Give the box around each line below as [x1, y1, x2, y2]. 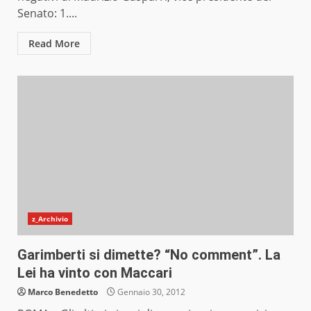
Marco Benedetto [28, 286, 98, 299]
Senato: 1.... [17, 6, 77, 22]
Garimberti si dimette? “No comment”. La [17, 246, 280, 264]
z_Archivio [32, 214, 68, 224]
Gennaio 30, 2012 [115, 286, 185, 299]
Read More [28, 37, 80, 51]
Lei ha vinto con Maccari [17, 264, 172, 282]
